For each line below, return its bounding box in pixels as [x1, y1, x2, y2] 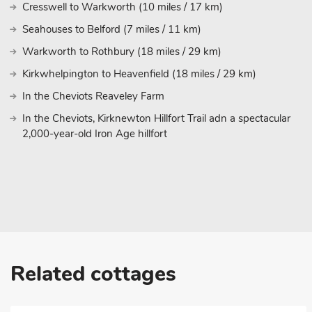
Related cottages [10, 260, 176, 288]
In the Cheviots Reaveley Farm [22, 89, 164, 103]
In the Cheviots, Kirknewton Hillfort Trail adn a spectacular [22, 111, 290, 125]
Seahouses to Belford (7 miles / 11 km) [22, 22, 201, 36]
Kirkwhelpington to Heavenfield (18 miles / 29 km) [22, 67, 256, 81]
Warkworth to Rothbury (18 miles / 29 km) [22, 45, 221, 58]
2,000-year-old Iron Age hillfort [22, 127, 167, 141]
